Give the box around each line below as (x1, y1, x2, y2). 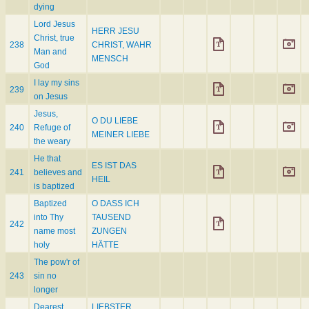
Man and (34, 47, 67, 57)
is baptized (34, 181, 74, 192)
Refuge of (34, 123, 70, 133)
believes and (34, 168, 82, 178)
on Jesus (34, 92, 68, 102)
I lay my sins (34, 78, 79, 88)
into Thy (34, 212, 63, 223)
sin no (34, 271, 57, 281)
